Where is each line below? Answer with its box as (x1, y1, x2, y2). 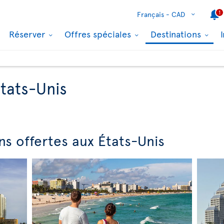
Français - (137, 9, 169, 19)
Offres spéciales (64, 27, 133, 40)
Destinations (150, 27, 203, 40)
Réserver (9, 27, 47, 40)
